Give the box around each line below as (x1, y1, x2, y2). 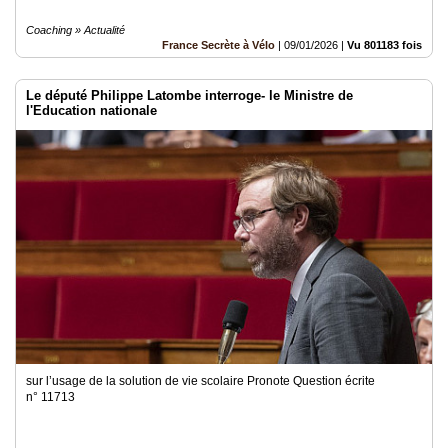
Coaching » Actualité (26, 24, 125, 36)
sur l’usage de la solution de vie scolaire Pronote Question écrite (26, 374, 375, 388)
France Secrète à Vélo (162, 39, 275, 51)
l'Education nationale (26, 103, 157, 118)
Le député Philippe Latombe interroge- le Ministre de (26, 88, 353, 103)
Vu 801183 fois (347, 39, 422, 51)
